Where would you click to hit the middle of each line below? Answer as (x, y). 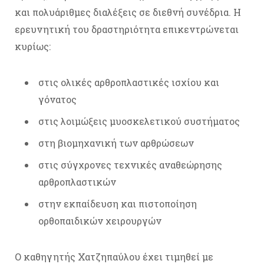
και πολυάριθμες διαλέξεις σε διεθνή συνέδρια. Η (128, 12)
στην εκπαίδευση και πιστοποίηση (118, 204)
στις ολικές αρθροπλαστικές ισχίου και (129, 82)
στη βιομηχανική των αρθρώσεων (116, 143)
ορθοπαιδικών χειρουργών (100, 221)
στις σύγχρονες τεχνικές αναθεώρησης (130, 165)
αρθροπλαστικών (77, 182)
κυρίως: (33, 47)
